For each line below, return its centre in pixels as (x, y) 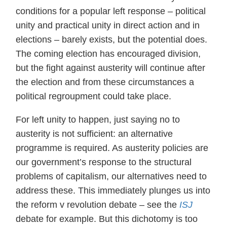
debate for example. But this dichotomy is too (107, 219)
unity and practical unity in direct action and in (108, 25)
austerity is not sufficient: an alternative (94, 134)
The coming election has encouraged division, (108, 53)
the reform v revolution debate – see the (98, 204)
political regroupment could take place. (93, 96)
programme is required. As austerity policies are (112, 148)
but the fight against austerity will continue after (110, 68)
